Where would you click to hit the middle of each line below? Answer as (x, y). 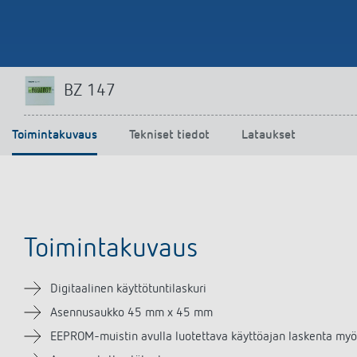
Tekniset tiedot (169, 135)
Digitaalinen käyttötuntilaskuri (128, 289)
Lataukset (269, 135)
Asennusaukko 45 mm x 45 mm (131, 313)
